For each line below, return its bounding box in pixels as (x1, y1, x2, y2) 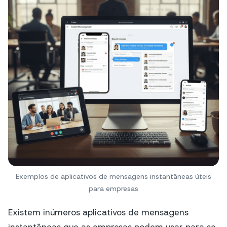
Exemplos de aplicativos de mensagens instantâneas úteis (16, 172, 211, 181)
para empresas (89, 184, 138, 194)
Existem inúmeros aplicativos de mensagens (8, 207, 188, 218)
